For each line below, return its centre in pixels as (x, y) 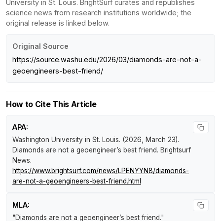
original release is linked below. (58, 23)
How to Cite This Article (51, 104)
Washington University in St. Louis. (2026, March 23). (96, 139)
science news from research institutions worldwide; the (99, 12)
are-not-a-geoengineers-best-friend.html (77, 181)
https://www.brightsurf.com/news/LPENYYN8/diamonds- (101, 170)
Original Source (40, 46)
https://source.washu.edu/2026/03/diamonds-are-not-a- (107, 59)
